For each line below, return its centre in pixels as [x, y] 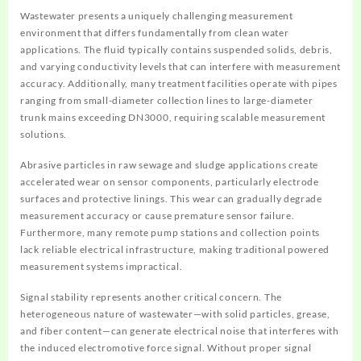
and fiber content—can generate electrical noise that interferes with [180, 330]
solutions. [44, 134]
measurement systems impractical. [102, 266]
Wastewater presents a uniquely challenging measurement [157, 15]
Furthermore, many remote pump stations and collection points [170, 232]
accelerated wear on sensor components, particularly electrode [170, 181]
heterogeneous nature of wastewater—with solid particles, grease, [175, 313]
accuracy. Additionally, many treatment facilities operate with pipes [179, 83]
